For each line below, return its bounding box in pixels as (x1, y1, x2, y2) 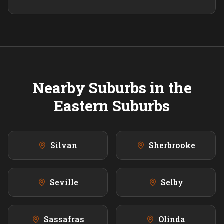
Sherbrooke (148, 140, 195, 151)
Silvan (50, 140, 77, 151)
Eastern (54, 96, 109, 116)
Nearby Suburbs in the (32, 78, 192, 98)
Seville (49, 177, 78, 188)
